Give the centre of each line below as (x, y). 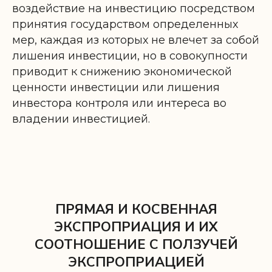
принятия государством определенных (125, 24)
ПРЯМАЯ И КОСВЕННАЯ (136, 209)
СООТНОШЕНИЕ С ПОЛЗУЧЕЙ (136, 244)
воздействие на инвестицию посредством (134, 8)
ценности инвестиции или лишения (116, 87)
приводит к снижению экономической (122, 71)
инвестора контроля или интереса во (119, 103)
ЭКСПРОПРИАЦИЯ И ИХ (136, 227)
